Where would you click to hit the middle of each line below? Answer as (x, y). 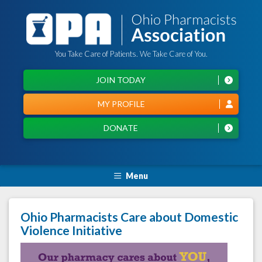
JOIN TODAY (121, 80)
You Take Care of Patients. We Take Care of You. (131, 54)
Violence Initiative (71, 230)
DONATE (121, 128)
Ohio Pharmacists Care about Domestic (129, 217)
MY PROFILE (121, 104)
